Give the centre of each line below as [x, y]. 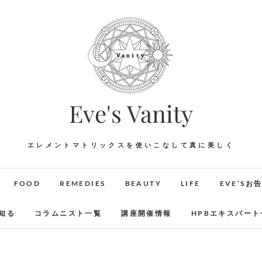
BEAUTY [143, 183]
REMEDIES [83, 183]
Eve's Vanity [131, 113]
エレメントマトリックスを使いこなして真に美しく [131, 145]
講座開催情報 [146, 213]
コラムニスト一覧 [68, 213]
